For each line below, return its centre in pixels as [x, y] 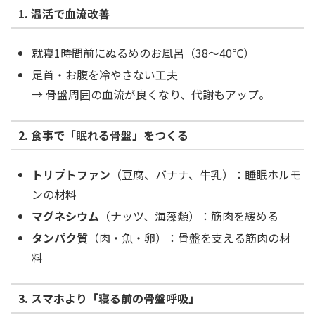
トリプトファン [71, 174]
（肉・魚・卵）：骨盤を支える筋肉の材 [189, 238]
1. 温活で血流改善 [64, 14]
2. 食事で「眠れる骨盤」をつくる [103, 135]
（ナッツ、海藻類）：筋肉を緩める [189, 216]
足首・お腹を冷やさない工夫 [105, 75]
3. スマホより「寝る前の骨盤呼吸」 [109, 298]
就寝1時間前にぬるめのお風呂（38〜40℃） [143, 53]
